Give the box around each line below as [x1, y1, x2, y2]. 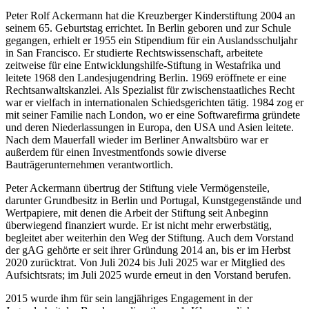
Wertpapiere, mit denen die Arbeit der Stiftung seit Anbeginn [6, 206, 268, 219]
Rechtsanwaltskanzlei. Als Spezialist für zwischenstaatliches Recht [6, 83, 295, 96]
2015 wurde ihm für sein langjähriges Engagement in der [6, 292, 252, 304]
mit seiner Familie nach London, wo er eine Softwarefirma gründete [6, 108, 300, 121]
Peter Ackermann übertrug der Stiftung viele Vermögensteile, [6, 181, 270, 194]
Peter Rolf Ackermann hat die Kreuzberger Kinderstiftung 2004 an [6, 9, 295, 21]
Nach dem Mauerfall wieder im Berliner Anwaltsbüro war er [6, 133, 268, 146]
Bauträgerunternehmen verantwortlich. [6, 158, 173, 170]
